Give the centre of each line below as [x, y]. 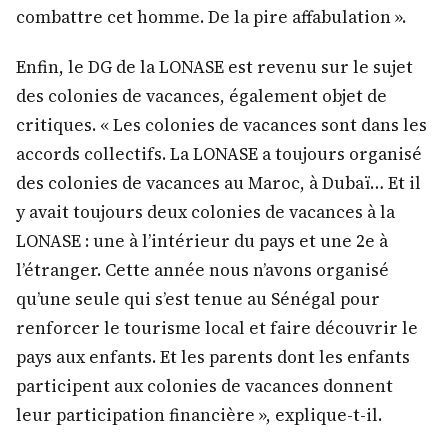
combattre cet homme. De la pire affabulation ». [211, 17]
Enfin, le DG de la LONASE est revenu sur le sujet [214, 67]
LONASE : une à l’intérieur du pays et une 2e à [202, 241]
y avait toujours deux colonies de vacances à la [205, 212]
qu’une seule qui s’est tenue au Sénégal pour [198, 299]
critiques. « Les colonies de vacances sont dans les [221, 125]
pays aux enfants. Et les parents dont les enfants [213, 357]
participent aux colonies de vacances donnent [204, 386]
